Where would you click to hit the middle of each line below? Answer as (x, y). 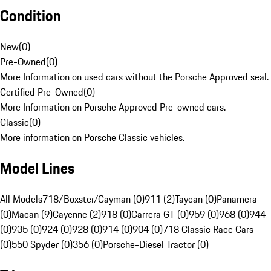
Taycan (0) (196, 199)
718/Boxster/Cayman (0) (93, 199)
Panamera (237, 199)
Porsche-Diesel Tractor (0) (156, 245)
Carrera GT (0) (160, 214)
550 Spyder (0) (42, 245)
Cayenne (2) (77, 214)
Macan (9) (32, 214)
